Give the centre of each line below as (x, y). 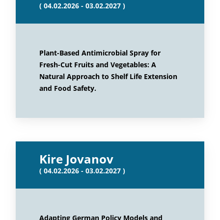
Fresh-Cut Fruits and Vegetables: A (98, 65)
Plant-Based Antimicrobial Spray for (100, 53)
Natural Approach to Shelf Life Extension (108, 76)
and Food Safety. (68, 88)
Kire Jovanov (76, 159)
